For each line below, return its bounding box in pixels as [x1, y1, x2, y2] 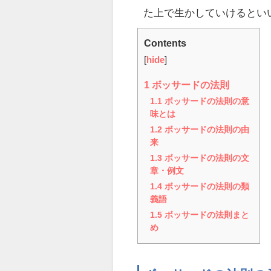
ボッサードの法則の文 [162, 153, 250, 162]
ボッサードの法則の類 [162, 181, 250, 191]
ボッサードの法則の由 [162, 125, 250, 134]
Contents [144, 38, 187, 48]
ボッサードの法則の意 [162, 96, 250, 105]
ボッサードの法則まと [162, 210, 250, 219]
